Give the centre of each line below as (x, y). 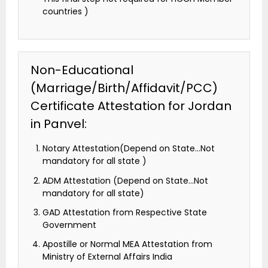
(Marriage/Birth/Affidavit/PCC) (124, 88)
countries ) (66, 12)
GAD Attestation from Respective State (125, 212)
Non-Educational (82, 70)
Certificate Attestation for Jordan (131, 106)
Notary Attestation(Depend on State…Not (129, 149)
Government (69, 225)
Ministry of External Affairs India (107, 256)
